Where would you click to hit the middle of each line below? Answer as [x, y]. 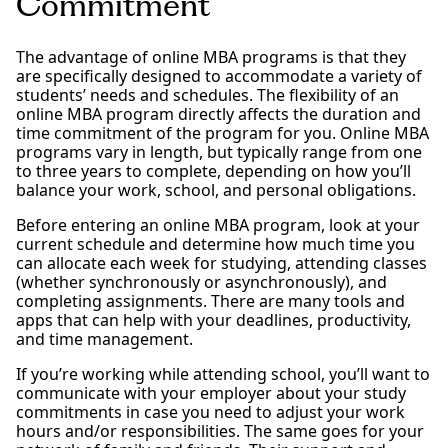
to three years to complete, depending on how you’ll [213, 170]
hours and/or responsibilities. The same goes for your [220, 430]
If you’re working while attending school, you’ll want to [223, 373]
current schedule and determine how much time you [215, 243]
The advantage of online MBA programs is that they [211, 56]
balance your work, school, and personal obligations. [216, 189]
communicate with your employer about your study [211, 392]
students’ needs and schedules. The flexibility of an [207, 94]
